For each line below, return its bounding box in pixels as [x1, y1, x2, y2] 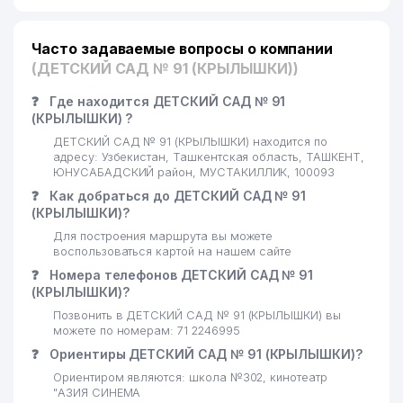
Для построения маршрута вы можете [53, 229, 273, 243]
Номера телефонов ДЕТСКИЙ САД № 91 [45, 267, 314, 282]
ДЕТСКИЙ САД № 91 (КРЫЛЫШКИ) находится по [53, 135, 327, 148]
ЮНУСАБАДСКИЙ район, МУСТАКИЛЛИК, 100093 [53, 166, 336, 179]
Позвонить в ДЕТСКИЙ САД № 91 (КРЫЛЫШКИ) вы [53, 309, 341, 322]
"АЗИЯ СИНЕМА [53, 386, 141, 399]
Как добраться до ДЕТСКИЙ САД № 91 [45, 188, 307, 203]
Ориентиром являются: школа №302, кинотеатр [53, 371, 327, 384]
